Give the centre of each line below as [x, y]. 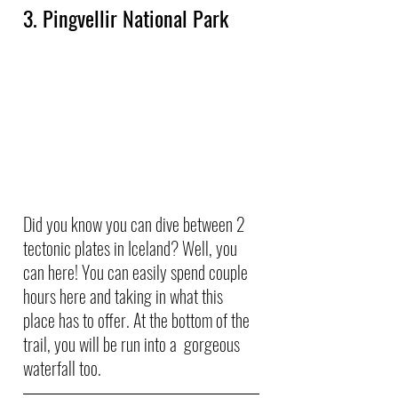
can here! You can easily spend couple [137, 271]
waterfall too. [62, 367]
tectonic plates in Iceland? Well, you [132, 247]
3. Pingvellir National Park [126, 18]
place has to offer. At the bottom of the [138, 319]
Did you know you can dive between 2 [136, 223]
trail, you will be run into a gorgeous [133, 343]
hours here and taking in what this [125, 295]
